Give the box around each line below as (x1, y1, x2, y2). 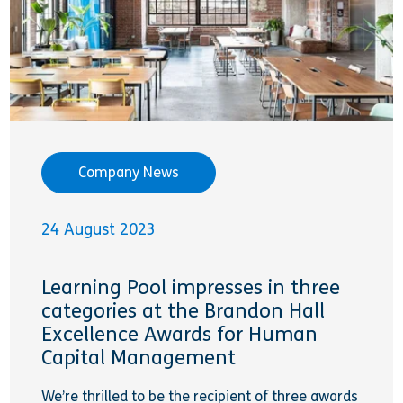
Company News (78, 164, 180, 182)
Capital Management (41, 345, 237, 370)
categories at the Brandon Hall (41, 299, 326, 323)
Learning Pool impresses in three (41, 275, 341, 300)
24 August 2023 (41, 219, 157, 240)
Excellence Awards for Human (41, 322, 318, 346)
